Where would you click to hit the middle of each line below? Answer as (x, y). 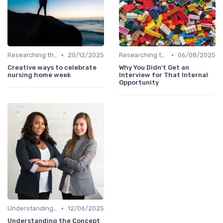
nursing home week (39, 75)
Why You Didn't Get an (154, 68)
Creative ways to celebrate (52, 68)
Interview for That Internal (164, 75)
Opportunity (139, 83)
